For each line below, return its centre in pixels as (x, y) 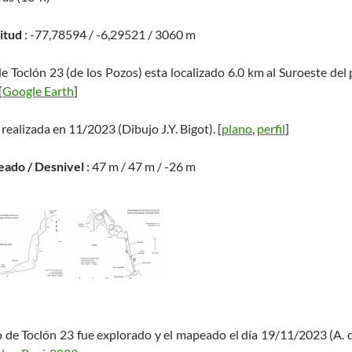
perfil (271, 128)
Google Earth (38, 91)
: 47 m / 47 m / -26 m (140, 166)
